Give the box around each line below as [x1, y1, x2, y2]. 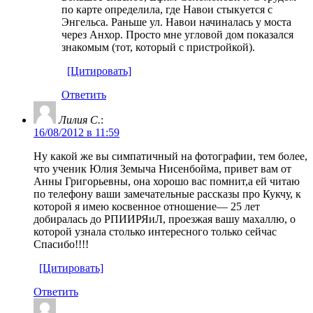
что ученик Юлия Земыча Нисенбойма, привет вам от [34, 162, 291, 175]
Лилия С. [59, 113, 101, 126]
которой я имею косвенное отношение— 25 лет [34, 200, 260, 212]
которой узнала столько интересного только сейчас [34, 225, 277, 238]
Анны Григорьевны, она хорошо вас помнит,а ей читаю [34, 175, 300, 187]
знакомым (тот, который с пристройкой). [61, 41, 255, 53]
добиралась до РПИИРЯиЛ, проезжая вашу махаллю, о [34, 212, 296, 225]
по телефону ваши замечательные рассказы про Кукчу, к [34, 187, 301, 200]
